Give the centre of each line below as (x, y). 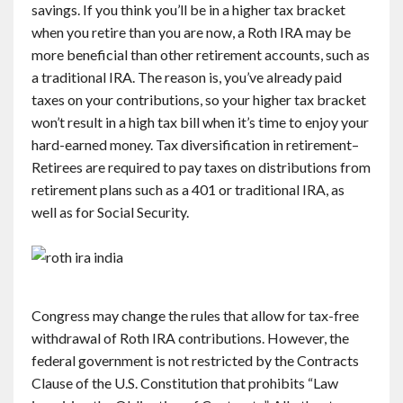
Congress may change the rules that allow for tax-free (195, 315)
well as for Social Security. (110, 212)
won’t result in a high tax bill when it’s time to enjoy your (200, 122)
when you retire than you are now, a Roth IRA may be (191, 32)
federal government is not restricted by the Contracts (195, 360)
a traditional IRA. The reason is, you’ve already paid (187, 77)
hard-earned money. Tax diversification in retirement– (195, 144)
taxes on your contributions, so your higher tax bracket (199, 99)
